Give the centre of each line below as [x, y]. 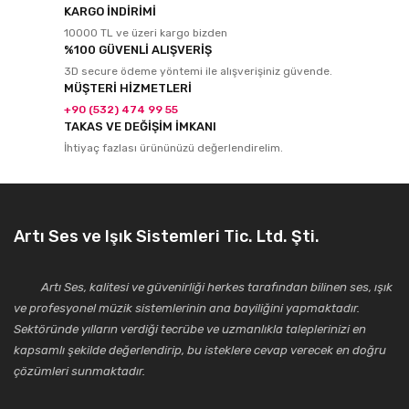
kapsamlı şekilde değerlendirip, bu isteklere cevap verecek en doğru [200, 350]
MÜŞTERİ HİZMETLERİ [128, 88]
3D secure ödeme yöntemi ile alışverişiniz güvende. [198, 71]
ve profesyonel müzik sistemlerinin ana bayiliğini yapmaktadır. [187, 308]
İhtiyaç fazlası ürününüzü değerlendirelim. [173, 148]
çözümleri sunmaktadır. [79, 371]
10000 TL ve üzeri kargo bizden [146, 33]
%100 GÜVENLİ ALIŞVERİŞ [138, 50]
